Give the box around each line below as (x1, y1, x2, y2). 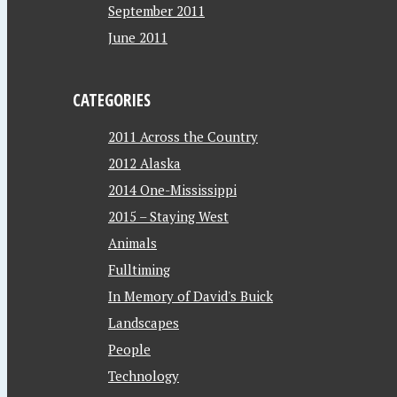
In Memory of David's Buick (108, 287, 273, 305)
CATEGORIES (73, 89, 151, 111)
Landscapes (108, 314, 179, 331)
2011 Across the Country (108, 128, 258, 145)
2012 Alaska (108, 154, 181, 172)
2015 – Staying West (108, 207, 229, 225)
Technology (108, 367, 179, 385)
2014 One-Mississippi (108, 181, 237, 198)
